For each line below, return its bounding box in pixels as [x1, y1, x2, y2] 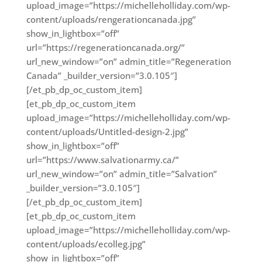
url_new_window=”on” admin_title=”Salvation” [26, 168, 217, 180]
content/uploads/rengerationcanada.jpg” [26, 13, 196, 25]
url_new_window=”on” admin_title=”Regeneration [26, 56, 231, 67]
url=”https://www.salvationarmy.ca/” [26, 154, 179, 166]
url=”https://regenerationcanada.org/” [26, 42, 185, 53]
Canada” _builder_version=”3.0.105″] [26, 70, 177, 81]
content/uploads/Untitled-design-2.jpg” [26, 126, 188, 137]
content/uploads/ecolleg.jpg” [26, 238, 146, 250]
